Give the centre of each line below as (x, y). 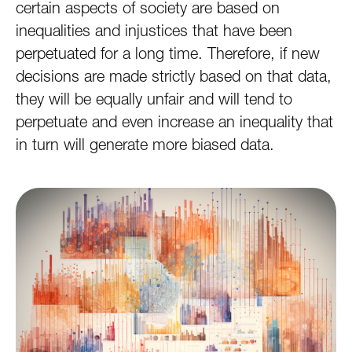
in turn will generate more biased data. (145, 145)
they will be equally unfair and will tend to (154, 99)
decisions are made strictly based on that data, (174, 76)
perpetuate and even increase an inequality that (174, 122)
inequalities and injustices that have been (154, 31)
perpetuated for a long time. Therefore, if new (168, 53)
